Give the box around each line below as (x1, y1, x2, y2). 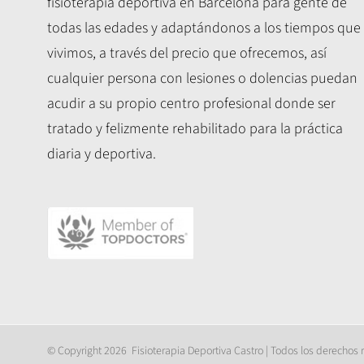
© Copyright (47, 342, 105, 359)
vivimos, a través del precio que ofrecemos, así (47, 42, 327, 63)
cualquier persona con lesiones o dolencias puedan (47, 67, 358, 89)
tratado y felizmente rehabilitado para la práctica (47, 118, 344, 139)
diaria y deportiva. (47, 143, 157, 164)
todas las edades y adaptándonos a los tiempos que (47, 17, 362, 38)
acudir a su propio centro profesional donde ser (47, 93, 336, 114)
